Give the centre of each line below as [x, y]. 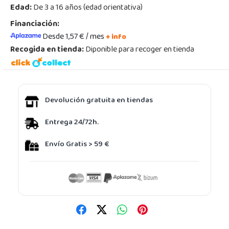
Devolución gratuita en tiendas [99, 101]
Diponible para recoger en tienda [139, 50]
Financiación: [35, 24]
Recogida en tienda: [47, 50]
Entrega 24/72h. [72, 123]
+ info [116, 37]
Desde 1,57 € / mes [74, 37]
